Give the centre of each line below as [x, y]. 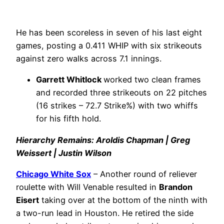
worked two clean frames [152, 80]
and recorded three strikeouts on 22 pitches [121, 93]
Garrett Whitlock [70, 80]
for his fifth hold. [70, 119]
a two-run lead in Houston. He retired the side [105, 213]
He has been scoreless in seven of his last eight [109, 33]
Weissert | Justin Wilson [64, 153]
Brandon [176, 187]
